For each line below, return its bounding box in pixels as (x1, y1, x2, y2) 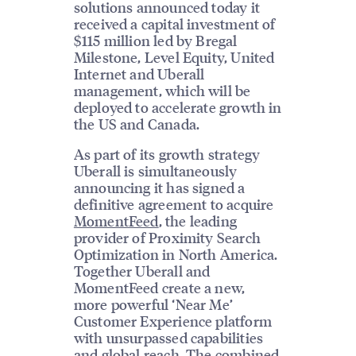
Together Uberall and (73, 261, 211, 280)
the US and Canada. (73, 114, 200, 133)
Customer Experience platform (73, 311, 272, 330)
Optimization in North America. (73, 244, 278, 263)
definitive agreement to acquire (73, 194, 274, 213)
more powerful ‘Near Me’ (73, 294, 233, 313)
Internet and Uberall (73, 64, 205, 83)
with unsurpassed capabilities (73, 327, 264, 346)
